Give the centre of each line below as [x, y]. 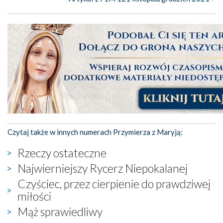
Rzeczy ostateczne [62, 153]
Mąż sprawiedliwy [60, 211]
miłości [34, 196]
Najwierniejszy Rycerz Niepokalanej [103, 168]
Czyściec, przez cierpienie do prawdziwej [114, 183]
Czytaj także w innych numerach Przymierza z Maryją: [95, 132]
